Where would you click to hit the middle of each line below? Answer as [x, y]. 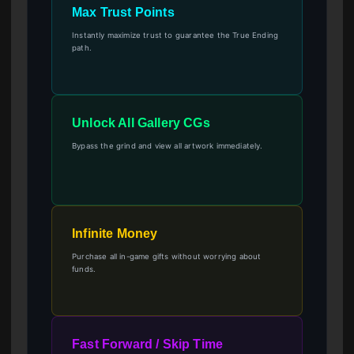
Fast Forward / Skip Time [148, 344]
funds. [84, 269]
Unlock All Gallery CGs [141, 122]
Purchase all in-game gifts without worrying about [167, 256]
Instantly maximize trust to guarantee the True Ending [175, 35]
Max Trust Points [123, 12]
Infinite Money [115, 233]
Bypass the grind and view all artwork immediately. [168, 145]
